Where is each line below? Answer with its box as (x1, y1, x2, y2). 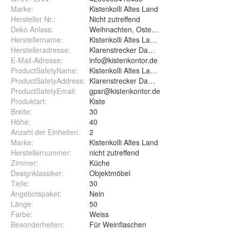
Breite (11, 106, 30, 117)
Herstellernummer (11, 147, 69, 158)
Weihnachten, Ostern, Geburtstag (89, 24, 199, 34)
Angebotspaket (11, 188, 60, 199)
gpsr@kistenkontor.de (89, 85, 160, 96)
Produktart (11, 95, 45, 106)
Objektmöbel (89, 167, 130, 178)
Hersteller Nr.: (11, 13, 55, 24)
